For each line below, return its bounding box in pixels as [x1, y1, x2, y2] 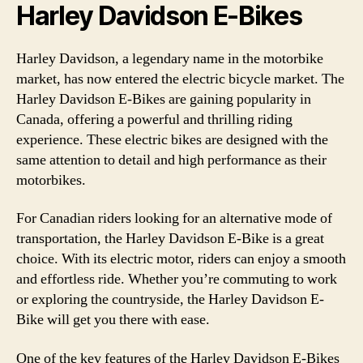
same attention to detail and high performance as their [16, 150, 327, 169]
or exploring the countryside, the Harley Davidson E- [16, 290, 324, 309]
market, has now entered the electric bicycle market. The [16, 69, 344, 88]
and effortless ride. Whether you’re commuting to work [16, 270, 337, 288]
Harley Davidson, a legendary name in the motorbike [16, 49, 323, 68]
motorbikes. [16, 170, 86, 190]
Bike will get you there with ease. [16, 310, 210, 329]
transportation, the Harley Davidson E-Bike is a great [16, 229, 324, 248]
